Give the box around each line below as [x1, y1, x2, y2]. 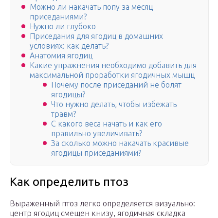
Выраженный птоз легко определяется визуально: [10, 199, 195, 208]
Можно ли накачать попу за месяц [30, 2, 153, 12]
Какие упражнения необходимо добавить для [30, 61, 197, 70]
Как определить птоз [10, 175, 128, 189]
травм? [51, 109, 76, 119]
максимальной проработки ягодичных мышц [30, 71, 195, 80]
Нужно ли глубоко [30, 22, 96, 31]
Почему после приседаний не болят [51, 80, 182, 90]
